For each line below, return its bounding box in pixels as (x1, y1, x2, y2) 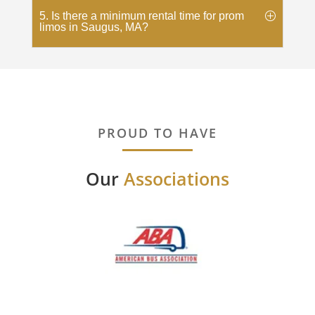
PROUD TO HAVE (98, 124, 217, 141)
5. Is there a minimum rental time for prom (39, 9, 244, 22)
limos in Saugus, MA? (39, 20, 148, 33)
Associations (124, 166, 229, 191)
